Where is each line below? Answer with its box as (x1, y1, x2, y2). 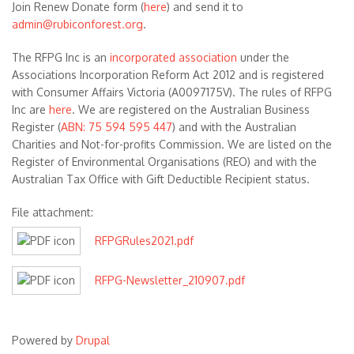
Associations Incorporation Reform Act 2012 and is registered (12, 68, 324, 81)
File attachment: (12, 205, 96, 219)
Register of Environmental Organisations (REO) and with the (12, 155, 317, 168)
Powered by (12, 333, 76, 347)
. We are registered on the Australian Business (72, 103, 310, 116)
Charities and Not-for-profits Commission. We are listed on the (12, 137, 332, 151)
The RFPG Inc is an (12, 51, 110, 64)
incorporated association (110, 51, 237, 64)
